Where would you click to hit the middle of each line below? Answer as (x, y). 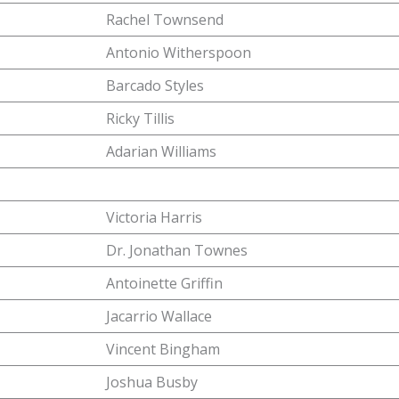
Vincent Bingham (163, 349)
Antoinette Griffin (164, 283)
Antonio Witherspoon (179, 53)
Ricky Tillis (140, 118)
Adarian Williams (161, 151)
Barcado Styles (155, 85)
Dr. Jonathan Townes (177, 250)
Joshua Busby (152, 382)
